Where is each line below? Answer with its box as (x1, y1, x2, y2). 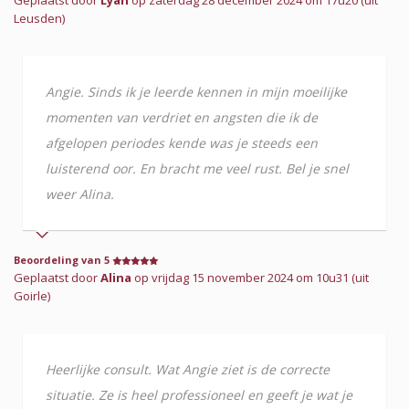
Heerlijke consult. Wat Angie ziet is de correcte (46, 360, 330, 378)
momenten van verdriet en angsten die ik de (46, 108, 318, 126)
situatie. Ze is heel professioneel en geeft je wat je (46, 385, 352, 404)
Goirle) (14, 287, 50, 304)
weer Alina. (46, 184, 114, 203)
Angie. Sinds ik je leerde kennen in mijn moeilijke (46, 82, 347, 100)
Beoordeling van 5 (14, 252, 112, 267)
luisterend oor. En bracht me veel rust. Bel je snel (46, 159, 349, 177)
